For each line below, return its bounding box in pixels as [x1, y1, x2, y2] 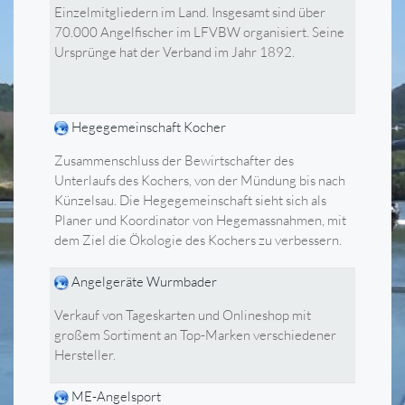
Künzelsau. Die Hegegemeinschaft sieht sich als [54, 192, 326, 209]
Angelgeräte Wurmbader [71, 273, 217, 290]
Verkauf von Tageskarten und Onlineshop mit [54, 306, 311, 324]
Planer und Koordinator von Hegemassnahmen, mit [54, 212, 346, 229]
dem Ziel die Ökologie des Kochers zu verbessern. [54, 231, 342, 249]
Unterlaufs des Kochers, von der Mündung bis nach [54, 172, 345, 189]
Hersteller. [54, 346, 116, 363]
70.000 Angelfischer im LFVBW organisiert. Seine [54, 24, 344, 41]
